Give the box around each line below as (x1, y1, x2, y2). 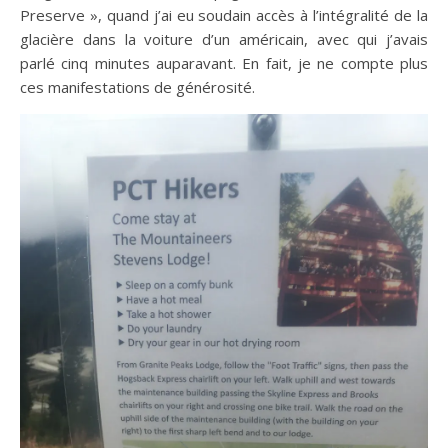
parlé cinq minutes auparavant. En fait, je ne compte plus (20, 53, 428, 73)
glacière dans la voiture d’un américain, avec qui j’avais (20, 29, 428, 49)
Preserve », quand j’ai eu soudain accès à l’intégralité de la (20, 5, 428, 25)
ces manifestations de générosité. (20, 77, 255, 97)
